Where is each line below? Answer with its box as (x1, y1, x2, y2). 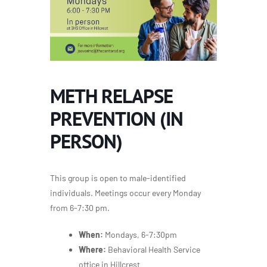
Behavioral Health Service (108, 244, 200, 255)
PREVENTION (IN (50, 105, 183, 132)
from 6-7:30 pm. (50, 203, 110, 213)
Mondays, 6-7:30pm (105, 229, 177, 240)
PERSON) (50, 128, 122, 154)
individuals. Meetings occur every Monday (50, 188, 201, 198)
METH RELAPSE (50, 83, 173, 109)
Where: (79, 244, 108, 255)
